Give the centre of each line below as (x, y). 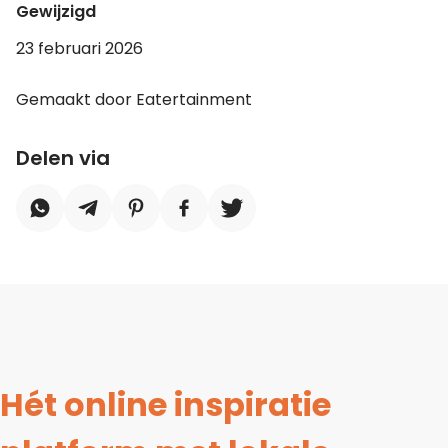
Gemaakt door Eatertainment (134, 100)
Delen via (63, 158)
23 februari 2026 (79, 49)
